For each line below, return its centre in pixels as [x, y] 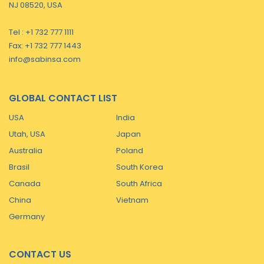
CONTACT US [40, 254]
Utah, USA [27, 134]
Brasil [19, 167]
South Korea [140, 167]
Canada [25, 184]
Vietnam [132, 200]
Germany [27, 217]
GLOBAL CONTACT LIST [63, 98]
